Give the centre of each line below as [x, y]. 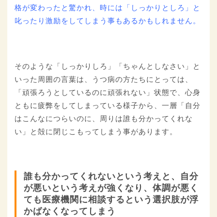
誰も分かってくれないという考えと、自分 [111, 177]
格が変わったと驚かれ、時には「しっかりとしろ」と [108, 8]
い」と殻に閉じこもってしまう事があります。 [96, 132]
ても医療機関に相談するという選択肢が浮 [111, 200]
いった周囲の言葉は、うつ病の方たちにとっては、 [104, 79]
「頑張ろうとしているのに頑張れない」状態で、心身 [108, 93]
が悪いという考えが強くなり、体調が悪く [111, 188]
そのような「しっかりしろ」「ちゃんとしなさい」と [108, 66]
